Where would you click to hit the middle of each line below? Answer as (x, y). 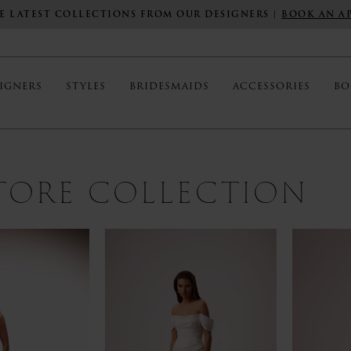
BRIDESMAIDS (169, 86)
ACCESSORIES (271, 86)
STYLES (86, 86)
